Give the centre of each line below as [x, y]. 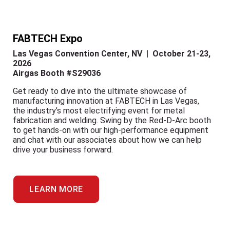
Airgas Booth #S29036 [57, 73]
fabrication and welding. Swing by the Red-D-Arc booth [112, 120]
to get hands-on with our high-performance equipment [111, 130]
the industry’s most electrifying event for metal [99, 111]
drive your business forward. [63, 150]
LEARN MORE [56, 189]
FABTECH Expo [48, 39]
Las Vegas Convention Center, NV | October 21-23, [112, 54]
